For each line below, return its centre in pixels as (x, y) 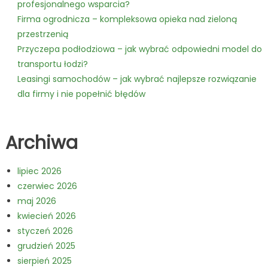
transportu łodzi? (52, 64)
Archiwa (41, 143)
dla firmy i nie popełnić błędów (81, 94)
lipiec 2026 (39, 171)
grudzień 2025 (46, 246)
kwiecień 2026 (46, 216)
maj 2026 (36, 201)
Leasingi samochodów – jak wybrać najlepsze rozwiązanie (137, 79)
